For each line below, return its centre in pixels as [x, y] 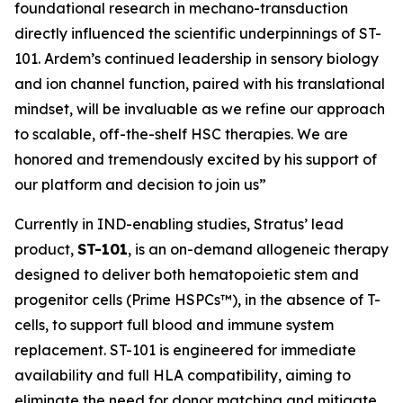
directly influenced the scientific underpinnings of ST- [198, 33]
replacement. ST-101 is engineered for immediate [185, 350]
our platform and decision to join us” [140, 184]
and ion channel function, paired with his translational [200, 84]
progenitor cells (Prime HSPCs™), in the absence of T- [197, 300]
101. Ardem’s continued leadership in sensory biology [197, 58]
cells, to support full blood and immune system [174, 325]
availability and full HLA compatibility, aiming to [183, 375]
